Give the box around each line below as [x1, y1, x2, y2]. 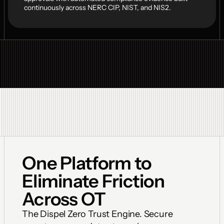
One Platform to [22, 152, 151, 174]
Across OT [22, 188, 106, 210]
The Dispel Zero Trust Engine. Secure [22, 208, 173, 219]
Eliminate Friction [22, 170, 165, 192]
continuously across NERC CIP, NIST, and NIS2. [24, 3, 171, 12]
